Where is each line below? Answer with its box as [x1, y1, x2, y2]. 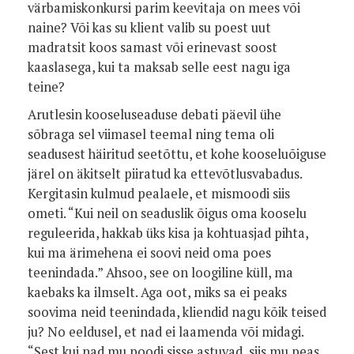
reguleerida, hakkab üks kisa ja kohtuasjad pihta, [28, 224, 308, 242]
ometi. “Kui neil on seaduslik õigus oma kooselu [28, 205, 307, 222]
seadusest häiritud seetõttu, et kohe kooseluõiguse [28, 145, 326, 163]
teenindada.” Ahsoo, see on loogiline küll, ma [28, 264, 293, 281]
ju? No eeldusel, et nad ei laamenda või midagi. [28, 323, 303, 341]
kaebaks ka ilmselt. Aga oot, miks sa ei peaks [28, 284, 287, 301]
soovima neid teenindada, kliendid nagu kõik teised [28, 303, 326, 321]
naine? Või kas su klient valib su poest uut [28, 19, 271, 36]
